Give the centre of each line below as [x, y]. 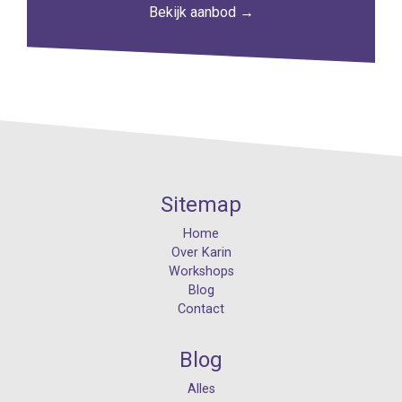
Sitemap [201, 205]
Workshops [201, 271]
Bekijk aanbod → [201, 12]
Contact [201, 309]
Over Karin [201, 253]
